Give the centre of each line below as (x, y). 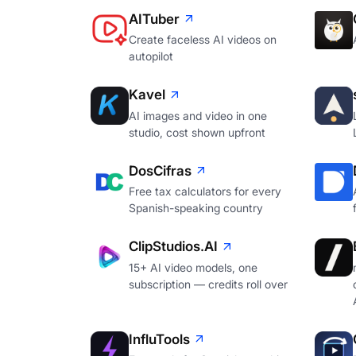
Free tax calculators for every (205, 192)
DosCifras (160, 170)
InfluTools (159, 339)
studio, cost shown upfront (197, 132)
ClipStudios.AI (173, 247)
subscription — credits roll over (208, 284)
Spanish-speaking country (196, 208)
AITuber (154, 19)
